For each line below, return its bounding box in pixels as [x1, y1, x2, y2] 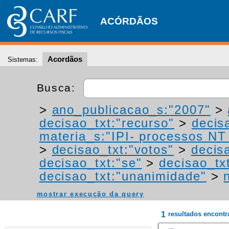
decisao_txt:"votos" [52, 143, 174, 156]
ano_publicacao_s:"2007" [52, 103, 211, 117]
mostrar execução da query [36, 190, 144, 198]
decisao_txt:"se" [39, 156, 142, 170]
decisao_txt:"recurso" [39, 116, 175, 130]
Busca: [36, 81, 80, 94]
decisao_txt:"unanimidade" [39, 169, 207, 183]
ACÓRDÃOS [100, 16, 158, 27]
